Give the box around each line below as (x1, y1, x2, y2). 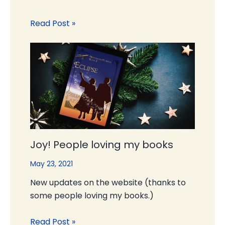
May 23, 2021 (30, 158, 73, 169)
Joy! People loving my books (30, 137, 173, 152)
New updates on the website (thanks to (30, 176, 186, 188)
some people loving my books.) (30, 189, 154, 201)
